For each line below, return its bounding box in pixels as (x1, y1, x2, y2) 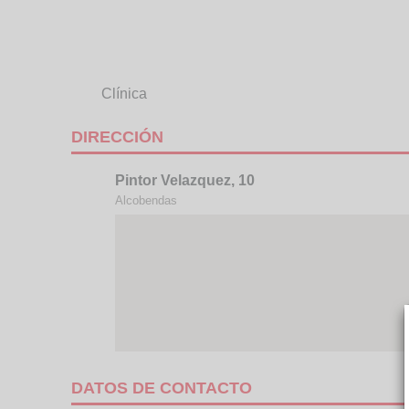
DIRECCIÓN (71, 128, 163, 146)
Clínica (101, 86, 147, 101)
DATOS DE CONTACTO (71, 379, 252, 397)
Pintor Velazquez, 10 (115, 173, 255, 188)
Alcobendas (115, 194, 177, 207)
